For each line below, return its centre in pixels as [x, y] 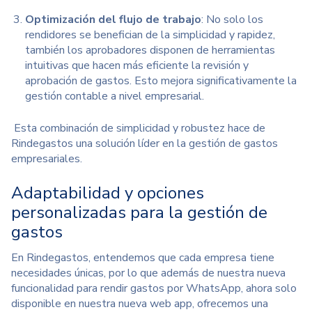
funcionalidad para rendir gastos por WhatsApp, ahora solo [154, 288]
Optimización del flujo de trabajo [113, 19]
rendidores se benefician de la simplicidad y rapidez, [150, 34]
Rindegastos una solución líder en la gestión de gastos [145, 143]
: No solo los [232, 19]
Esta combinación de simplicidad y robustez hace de [138, 128]
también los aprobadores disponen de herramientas [150, 50]
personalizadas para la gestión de [139, 212]
